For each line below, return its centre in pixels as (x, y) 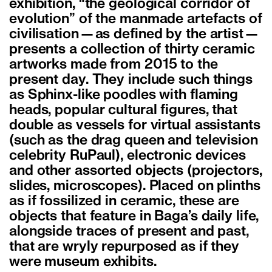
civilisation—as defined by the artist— (134, 34)
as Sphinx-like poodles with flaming (124, 95)
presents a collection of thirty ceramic (132, 49)
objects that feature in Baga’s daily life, (134, 216)
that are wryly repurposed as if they (124, 247)
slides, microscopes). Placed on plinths (135, 186)
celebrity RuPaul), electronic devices (127, 156)
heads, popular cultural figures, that (123, 110)
